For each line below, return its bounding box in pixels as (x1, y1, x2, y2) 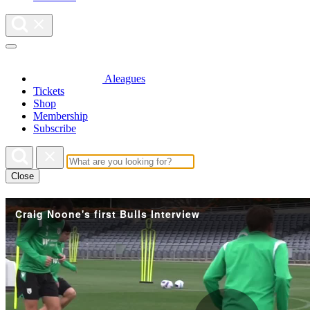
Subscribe (33, 122, 76, 134)
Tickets (33, 85, 64, 97)
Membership (33, 110, 88, 122)
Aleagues (104, 73, 145, 84)
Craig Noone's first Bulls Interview (15, 207, 200, 221)
